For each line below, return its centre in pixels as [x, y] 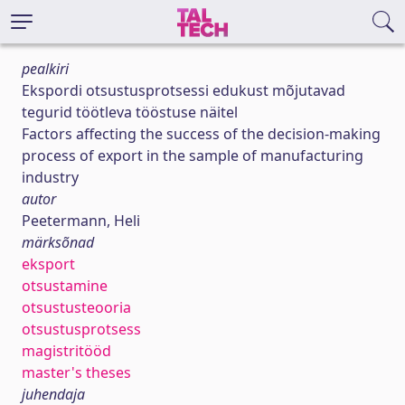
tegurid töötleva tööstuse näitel [130, 112]
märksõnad [58, 242]
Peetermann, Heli [81, 221]
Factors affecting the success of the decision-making [201, 134]
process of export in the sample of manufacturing [193, 155]
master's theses [76, 372]
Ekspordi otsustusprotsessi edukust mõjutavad [184, 90]
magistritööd [66, 351]
